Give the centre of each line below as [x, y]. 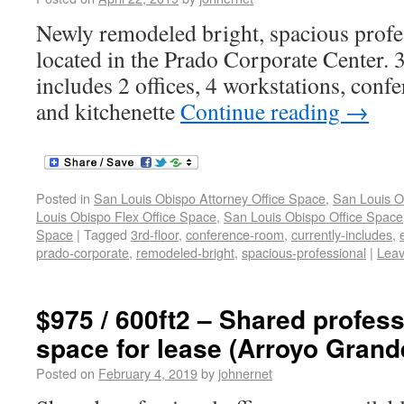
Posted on [65, 373]
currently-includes [342, 234]
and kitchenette [108, 111]
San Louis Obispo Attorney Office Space [210, 198]
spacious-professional [304, 252]
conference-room [235, 234]
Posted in [63, 198]
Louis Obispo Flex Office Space [126, 216]
